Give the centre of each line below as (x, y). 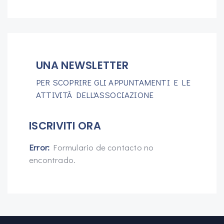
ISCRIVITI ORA (65, 125)
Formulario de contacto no (102, 147)
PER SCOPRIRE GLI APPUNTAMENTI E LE (113, 82)
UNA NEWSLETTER (82, 65)
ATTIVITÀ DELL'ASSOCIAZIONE (95, 94)
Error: (39, 147)
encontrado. (52, 159)
